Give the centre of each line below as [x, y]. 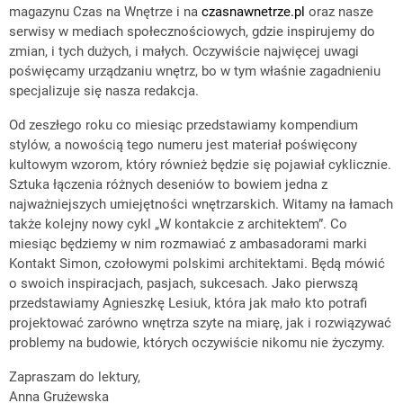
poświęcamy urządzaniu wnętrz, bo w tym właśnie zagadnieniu [195, 71]
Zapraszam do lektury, [75, 377]
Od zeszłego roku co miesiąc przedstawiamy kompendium [184, 125]
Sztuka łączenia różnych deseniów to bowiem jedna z [168, 184]
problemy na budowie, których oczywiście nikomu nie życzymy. [197, 343]
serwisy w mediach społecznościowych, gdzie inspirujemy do [192, 31]
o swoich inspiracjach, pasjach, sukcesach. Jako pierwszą [184, 283]
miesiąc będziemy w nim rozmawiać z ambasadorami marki [188, 244]
